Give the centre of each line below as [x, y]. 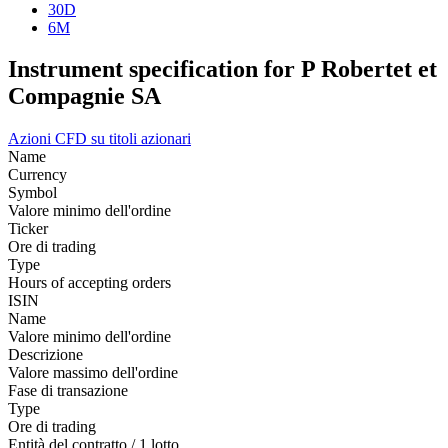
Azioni [31, 139]
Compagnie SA [84, 96]
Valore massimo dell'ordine [93, 373]
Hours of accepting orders [89, 283]
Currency [37, 175]
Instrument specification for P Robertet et [222, 69]
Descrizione [45, 355]
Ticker [28, 229]
